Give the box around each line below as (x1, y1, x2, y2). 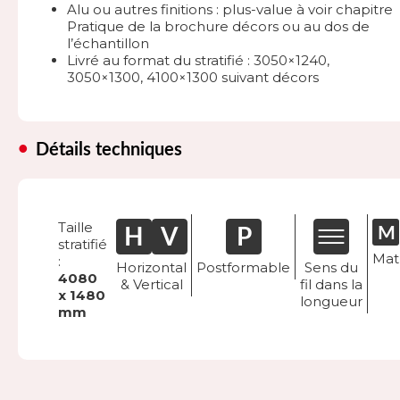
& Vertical (120, 275, 183, 293)
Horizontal (116, 258, 187, 276)
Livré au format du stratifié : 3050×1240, (67, 51, 329, 69)
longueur (300, 292, 362, 310)
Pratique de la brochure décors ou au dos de (67, 17, 370, 35)
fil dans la (300, 275, 362, 293)
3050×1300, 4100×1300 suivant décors (67, 68, 319, 86)
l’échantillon (67, 34, 149, 52)
